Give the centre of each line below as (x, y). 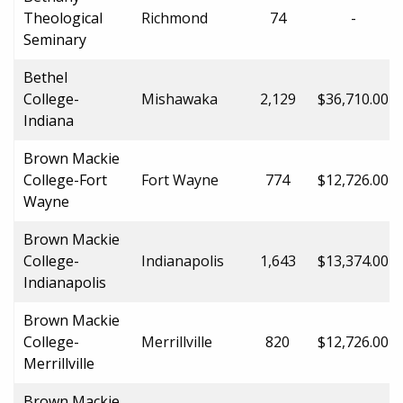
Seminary (55, 39)
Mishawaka (179, 99)
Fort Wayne (180, 179)
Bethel (45, 77)
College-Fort (65, 179)
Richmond (175, 18)
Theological (63, 18)
